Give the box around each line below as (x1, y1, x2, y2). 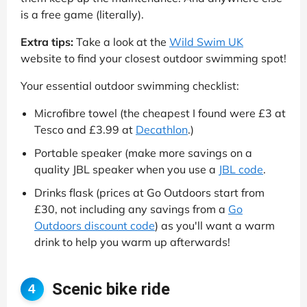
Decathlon (136, 123, 188, 137)
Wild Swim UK (169, 35, 243, 49)
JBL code (219, 162, 263, 177)
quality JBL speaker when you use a (34, 162, 219, 177)
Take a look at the (73, 35, 169, 49)
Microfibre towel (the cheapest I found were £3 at (34, 106, 286, 121)
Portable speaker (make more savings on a (34, 146, 252, 160)
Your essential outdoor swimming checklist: (21, 79, 239, 93)
